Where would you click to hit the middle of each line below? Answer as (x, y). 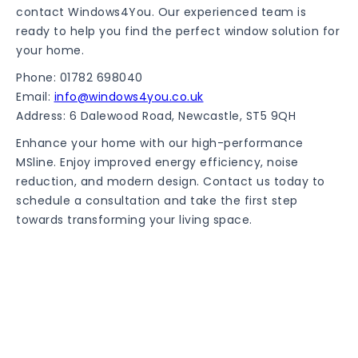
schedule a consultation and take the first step (157, 201)
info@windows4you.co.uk (129, 97)
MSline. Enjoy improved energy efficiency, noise (157, 162)
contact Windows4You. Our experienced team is (161, 12)
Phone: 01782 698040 (80, 78)
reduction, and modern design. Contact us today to (171, 181)
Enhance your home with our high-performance (160, 143)
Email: (35, 97)
